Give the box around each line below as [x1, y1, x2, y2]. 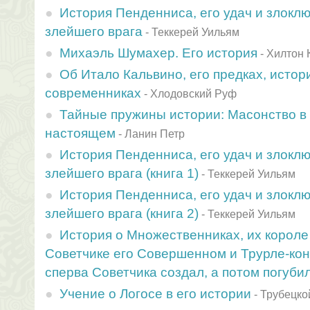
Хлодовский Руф [150, 87, 237, 100]
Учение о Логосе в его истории [60, 286, 251, 301]
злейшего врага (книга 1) [45, 165, 199, 181]
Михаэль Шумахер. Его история [60, 45, 257, 60]
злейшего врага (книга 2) [45, 206, 199, 221]
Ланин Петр [125, 127, 185, 140]
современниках [45, 85, 141, 100]
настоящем [45, 125, 116, 140]
